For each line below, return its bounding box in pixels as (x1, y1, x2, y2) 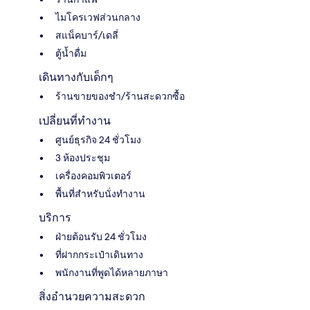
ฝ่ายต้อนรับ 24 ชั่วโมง (55, 230, 147, 244)
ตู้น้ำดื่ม (55, 47, 86, 60)
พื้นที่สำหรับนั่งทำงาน (55, 188, 145, 201)
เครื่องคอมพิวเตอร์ (55, 170, 131, 183)
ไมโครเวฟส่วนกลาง (55, 11, 140, 24)
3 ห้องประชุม (55, 152, 110, 165)
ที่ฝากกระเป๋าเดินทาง (55, 248, 143, 262)
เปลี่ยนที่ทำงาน (39, 114, 111, 128)
